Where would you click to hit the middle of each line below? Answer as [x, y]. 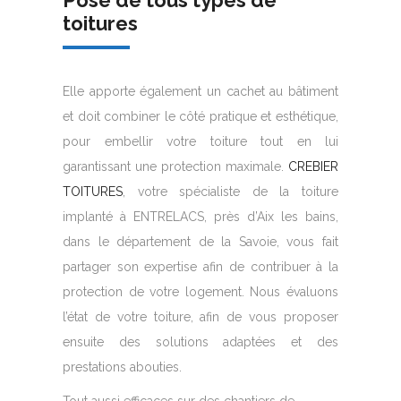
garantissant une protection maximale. [175, 166]
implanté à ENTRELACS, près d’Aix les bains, [200, 217]
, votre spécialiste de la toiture [230, 192]
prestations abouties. [122, 367]
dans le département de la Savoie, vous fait [200, 242]
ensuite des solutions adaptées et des [200, 342]
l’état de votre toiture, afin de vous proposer [200, 317]
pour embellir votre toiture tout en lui [200, 141]
